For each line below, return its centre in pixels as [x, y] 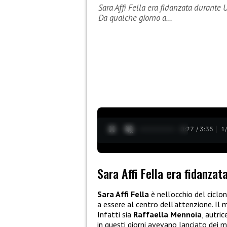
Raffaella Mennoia [167, 215]
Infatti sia [115, 215]
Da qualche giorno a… [135, 18]
